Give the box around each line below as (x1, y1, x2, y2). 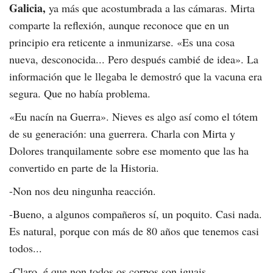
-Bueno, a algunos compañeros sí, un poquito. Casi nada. (9, 207, 262, 222)
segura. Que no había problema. (9, 86, 151, 101)
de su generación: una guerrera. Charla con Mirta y (9, 126, 235, 141)
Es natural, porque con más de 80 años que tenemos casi (9, 224, 259, 239)
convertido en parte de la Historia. (9, 160, 159, 175)
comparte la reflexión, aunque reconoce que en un (9, 18, 229, 33)
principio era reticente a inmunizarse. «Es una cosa (9, 35, 235, 50)
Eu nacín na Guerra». (15, 109, 109, 124)
